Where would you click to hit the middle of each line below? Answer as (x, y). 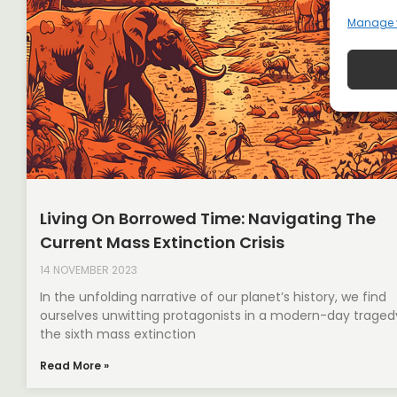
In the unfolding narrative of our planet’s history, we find (213, 296)
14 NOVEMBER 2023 (89, 269)
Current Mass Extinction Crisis (162, 242)
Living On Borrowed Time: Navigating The (208, 218)
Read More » (74, 365)
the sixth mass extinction (118, 334)
